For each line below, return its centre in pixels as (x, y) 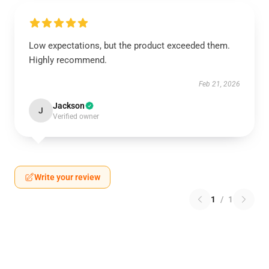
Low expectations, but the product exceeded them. (129, 46)
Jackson (69, 106)
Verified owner (76, 116)
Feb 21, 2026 (219, 84)
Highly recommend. (68, 60)
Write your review (67, 177)
